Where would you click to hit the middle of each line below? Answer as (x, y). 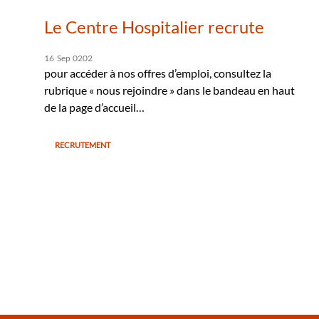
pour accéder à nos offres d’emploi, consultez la (158, 73)
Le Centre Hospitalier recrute (154, 26)
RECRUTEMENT (83, 145)
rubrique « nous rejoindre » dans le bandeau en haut (169, 90)
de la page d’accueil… (94, 107)
